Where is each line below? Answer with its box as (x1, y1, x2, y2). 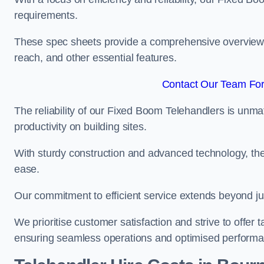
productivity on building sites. (14, 121, 147, 133)
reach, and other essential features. (14, 52, 177, 64)
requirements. (14, 9, 78, 21)
